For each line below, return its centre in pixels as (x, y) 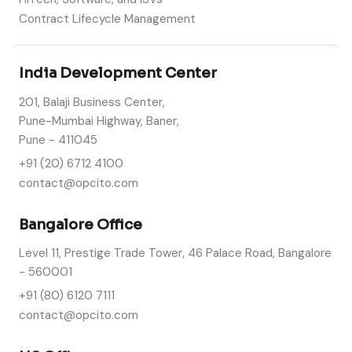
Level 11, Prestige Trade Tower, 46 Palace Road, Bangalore (175, 253)
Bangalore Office (81, 224)
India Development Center (118, 73)
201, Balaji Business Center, (92, 102)
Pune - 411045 (58, 139)
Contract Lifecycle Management (107, 18)
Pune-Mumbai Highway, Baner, (99, 121)
